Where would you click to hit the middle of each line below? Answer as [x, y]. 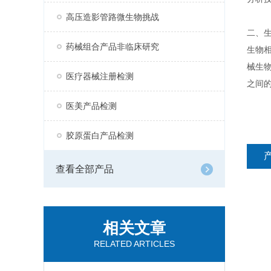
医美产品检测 [91, 106]
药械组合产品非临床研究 [113, 47]
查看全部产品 [85, 169]
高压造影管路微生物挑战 [113, 17]
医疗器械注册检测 [100, 76]
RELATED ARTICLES [134, 244]
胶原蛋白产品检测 [100, 135]
